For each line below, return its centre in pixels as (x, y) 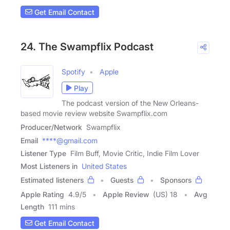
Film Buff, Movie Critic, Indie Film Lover (135, 154)
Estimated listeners (52, 180)
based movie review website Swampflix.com (94, 113)
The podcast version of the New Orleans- (130, 103)
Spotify (73, 72)
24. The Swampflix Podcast (87, 47)
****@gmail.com (70, 141)
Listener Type (43, 154)
